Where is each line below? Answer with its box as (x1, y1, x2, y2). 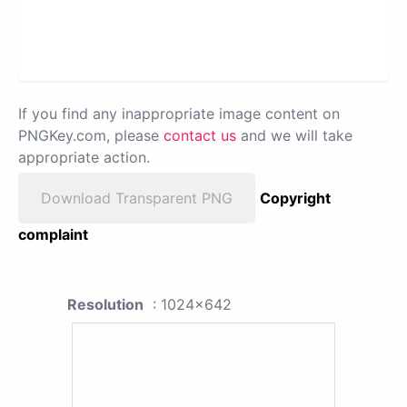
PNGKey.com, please (18, 126, 164, 145)
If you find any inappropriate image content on (18, 104, 340, 124)
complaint (18, 225, 88, 244)
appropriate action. (18, 148, 150, 167)
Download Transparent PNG (41, 189, 233, 208)
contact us (164, 126, 236, 145)
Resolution (67, 295, 144, 314)
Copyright (260, 189, 331, 208)
